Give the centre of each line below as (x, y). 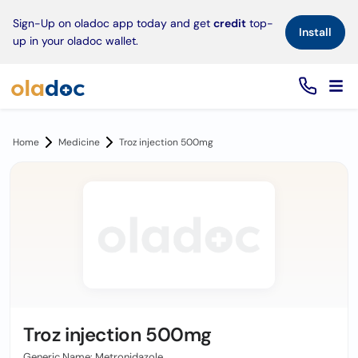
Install (315, 32)
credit (230, 23)
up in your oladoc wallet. (76, 41)
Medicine (79, 142)
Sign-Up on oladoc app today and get (113, 23)
